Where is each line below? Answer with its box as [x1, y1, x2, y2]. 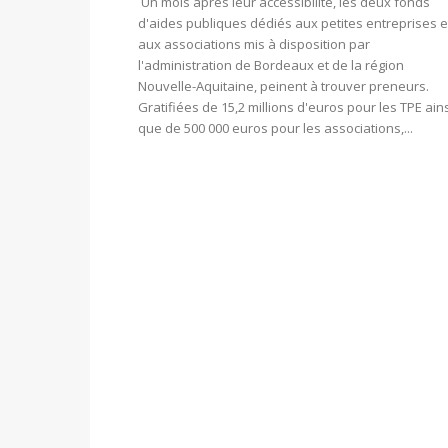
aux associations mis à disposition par [138, 35, 370, 54]
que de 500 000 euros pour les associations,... [138, 119, 413, 138]
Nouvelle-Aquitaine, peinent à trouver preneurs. [138, 77, 429, 96]
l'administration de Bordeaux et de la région [138, 56, 404, 75]
